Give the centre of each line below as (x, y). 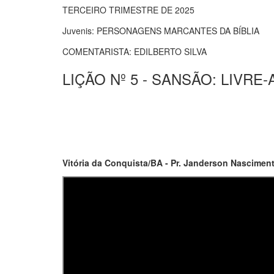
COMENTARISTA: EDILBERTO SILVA (135, 51)
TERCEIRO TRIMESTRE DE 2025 (128, 9)
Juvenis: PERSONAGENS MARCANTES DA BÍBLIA (161, 30)
